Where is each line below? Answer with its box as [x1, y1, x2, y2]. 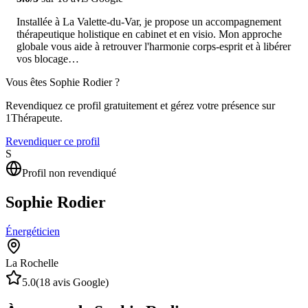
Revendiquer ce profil [5, 135, 100, 147]
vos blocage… [16, 52, 79, 65]
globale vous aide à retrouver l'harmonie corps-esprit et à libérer [16, 40, 291, 52]
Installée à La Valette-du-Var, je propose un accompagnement [16, 15, 281, 27]
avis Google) [50, 276, 109, 288]
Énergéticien [5, 225, 60, 237]
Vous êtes [5, 76, 49, 88]
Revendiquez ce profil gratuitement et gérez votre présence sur [5, 99, 275, 111]
